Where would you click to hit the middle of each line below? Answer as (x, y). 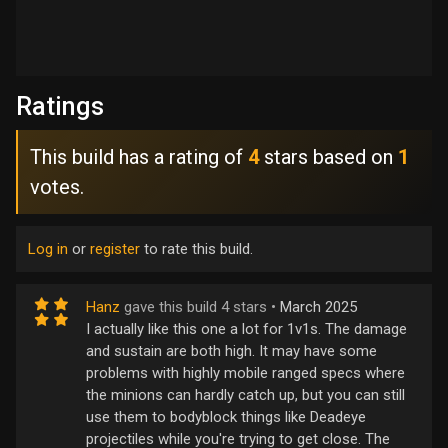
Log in (48, 249)
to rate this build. (196, 249)
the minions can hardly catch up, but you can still (245, 395)
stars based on (328, 157)
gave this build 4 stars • (200, 307)
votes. (57, 187)
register (115, 249)
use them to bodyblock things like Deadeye (226, 417)
